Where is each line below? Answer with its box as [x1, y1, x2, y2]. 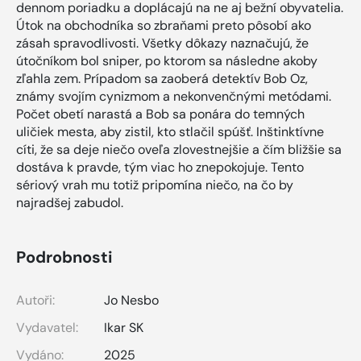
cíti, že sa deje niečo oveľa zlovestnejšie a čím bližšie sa [16, 140, 342, 158]
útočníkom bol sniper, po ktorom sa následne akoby [16, 52, 317, 69]
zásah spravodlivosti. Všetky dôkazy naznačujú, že [16, 34, 309, 52]
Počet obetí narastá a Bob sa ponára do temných [16, 105, 305, 122]
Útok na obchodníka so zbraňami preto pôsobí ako [16, 16, 311, 34]
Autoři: [16, 291, 55, 309]
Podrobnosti [16, 246, 112, 268]
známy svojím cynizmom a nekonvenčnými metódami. [16, 87, 331, 105]
